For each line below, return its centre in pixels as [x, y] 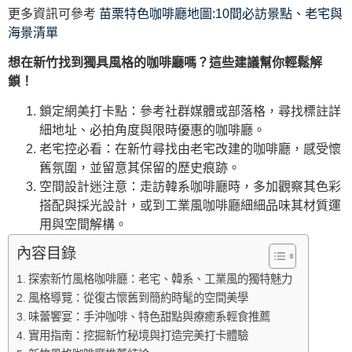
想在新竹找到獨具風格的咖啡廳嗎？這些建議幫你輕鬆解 [165, 62]
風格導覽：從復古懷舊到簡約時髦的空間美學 [138, 298]
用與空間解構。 [83, 225]
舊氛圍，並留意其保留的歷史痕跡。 [140, 168]
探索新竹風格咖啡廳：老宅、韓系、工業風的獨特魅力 [160, 279]
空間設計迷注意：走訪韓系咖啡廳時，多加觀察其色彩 [190, 187]
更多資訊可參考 [53, 13]
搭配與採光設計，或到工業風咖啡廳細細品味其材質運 [190, 206]
